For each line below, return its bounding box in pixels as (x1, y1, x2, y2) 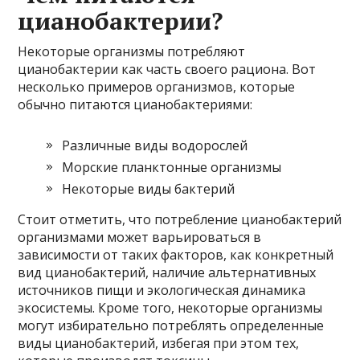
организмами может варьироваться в (18, 228, 262, 246)
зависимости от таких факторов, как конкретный (18, 246, 334, 264)
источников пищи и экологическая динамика (18, 281, 306, 299)
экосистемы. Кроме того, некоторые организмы (18, 299, 323, 317)
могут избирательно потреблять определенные (18, 317, 325, 334)
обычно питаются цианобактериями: (18, 96, 253, 113)
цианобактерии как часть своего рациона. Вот (18, 60, 317, 78)
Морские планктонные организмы (62, 158, 282, 176)
